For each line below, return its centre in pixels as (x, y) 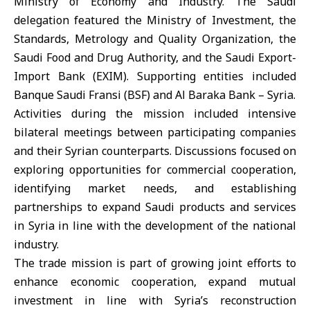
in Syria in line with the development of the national (155, 226)
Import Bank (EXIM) (71, 76)
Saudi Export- (261, 57)
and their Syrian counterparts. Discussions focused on (155, 151)
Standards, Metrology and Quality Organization (142, 39)
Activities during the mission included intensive (155, 113)
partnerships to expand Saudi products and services (155, 207)
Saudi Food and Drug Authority (95, 57)
